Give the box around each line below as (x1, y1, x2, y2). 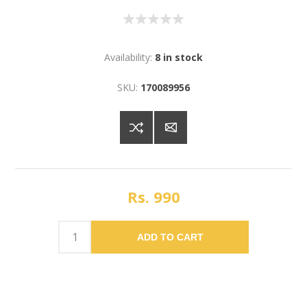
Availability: (104, 51, 152, 64)
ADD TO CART (136, 232, 204, 243)
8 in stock (155, 51, 203, 64)
